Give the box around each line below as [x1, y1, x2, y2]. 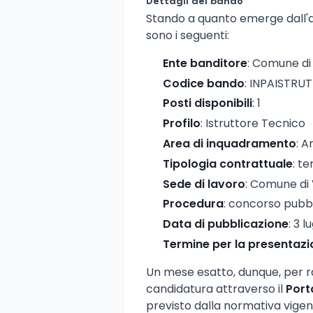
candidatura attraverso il [146, 280, 286, 297]
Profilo [163, 115, 201, 132]
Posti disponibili [163, 95, 252, 112]
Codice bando [163, 75, 245, 92]
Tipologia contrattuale [163, 155, 293, 172]
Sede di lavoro [163, 175, 245, 192]
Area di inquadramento [163, 135, 296, 152]
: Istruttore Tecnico [201, 115, 305, 132]
